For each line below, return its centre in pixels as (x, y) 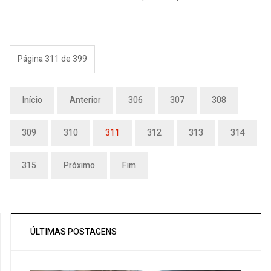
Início (32, 100)
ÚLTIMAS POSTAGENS (73, 232)
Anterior (85, 100)
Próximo (79, 166)
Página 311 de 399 (52, 59)
